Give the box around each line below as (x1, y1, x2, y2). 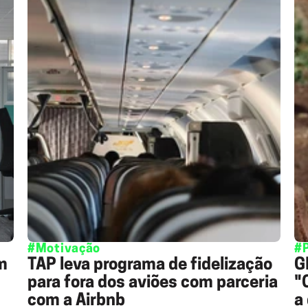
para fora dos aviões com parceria (27, 275, 278, 291)
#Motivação (27, 243, 101, 256)
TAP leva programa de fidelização (27, 257, 272, 274)
